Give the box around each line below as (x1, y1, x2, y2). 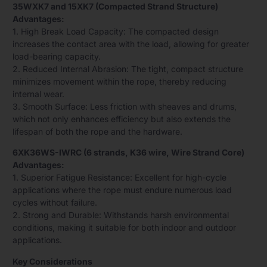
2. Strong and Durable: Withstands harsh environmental (13, 210, 229, 221)
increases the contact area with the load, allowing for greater (13, 38, 249, 49)
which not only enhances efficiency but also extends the (13, 113, 231, 124)
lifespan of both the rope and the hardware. (13, 126, 182, 136)
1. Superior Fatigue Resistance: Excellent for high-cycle (13, 172, 226, 183)
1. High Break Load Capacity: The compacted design (13, 26, 219, 36)
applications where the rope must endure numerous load (13, 185, 232, 195)
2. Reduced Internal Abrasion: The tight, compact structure (13, 63, 243, 74)
